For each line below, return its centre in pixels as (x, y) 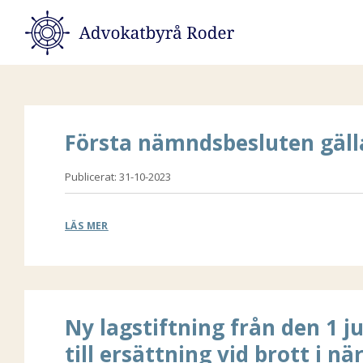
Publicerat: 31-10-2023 (118, 177)
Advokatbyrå (62, 21)
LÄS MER (87, 226)
